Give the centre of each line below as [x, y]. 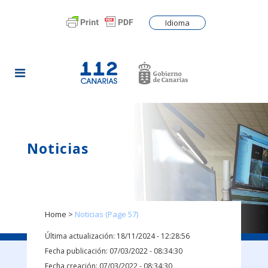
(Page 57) [121, 214]
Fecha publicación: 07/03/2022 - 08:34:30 [114, 251]
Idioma [177, 23]
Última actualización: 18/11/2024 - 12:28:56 [117, 236]
